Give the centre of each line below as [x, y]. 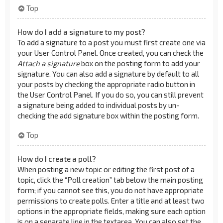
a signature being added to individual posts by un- [99, 105]
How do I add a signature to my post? [81, 32]
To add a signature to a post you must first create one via [111, 42]
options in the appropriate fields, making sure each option [111, 211]
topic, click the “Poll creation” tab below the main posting [110, 179]
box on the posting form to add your [140, 63]
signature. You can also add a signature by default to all [108, 74]
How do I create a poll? [57, 159]
